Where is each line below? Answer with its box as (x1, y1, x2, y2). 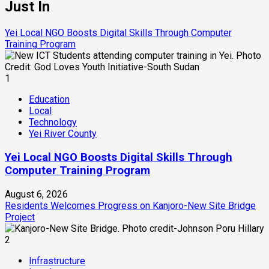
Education (29, 94, 70, 106)
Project (5, 211, 35, 223)
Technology (29, 116, 77, 128)
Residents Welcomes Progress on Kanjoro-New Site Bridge (5, 199, 256, 211)
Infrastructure (29, 255, 85, 267)
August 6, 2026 (5, 188, 68, 200)
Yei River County (29, 128, 97, 140)
